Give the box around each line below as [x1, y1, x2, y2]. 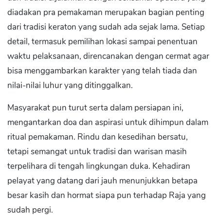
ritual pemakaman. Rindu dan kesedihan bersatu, [7, 131, 188, 143]
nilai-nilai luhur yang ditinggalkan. [7, 80, 133, 91]
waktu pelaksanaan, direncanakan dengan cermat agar [7, 51, 209, 62]
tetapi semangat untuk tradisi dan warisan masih [7, 146, 187, 157]
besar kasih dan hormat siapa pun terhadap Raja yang [7, 190, 206, 201]
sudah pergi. [7, 204, 53, 216]
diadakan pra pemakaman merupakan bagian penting [7, 7, 204, 18]
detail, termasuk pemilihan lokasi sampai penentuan [7, 36, 198, 47]
